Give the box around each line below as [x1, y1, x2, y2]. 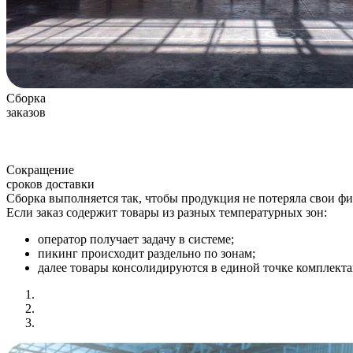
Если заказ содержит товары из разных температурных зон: [6, 205, 327, 219]
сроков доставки [6, 176, 95, 191]
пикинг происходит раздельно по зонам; [38, 246, 255, 260]
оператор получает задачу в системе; [38, 232, 234, 246]
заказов [6, 105, 46, 119]
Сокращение [6, 162, 74, 176]
